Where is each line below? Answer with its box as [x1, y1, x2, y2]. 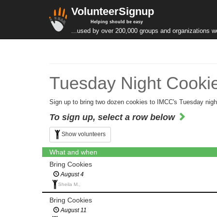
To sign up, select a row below [49, 112, 177, 122]
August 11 [59, 207, 87, 214]
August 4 [59, 171, 84, 178]
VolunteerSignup [71, 5, 154, 17]
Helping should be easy [91, 19, 143, 24]
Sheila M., [58, 182, 80, 187]
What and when [49, 148, 97, 156]
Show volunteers [62, 131, 106, 138]
